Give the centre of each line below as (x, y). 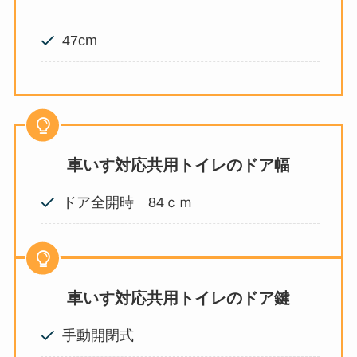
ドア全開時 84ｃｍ (128, 202)
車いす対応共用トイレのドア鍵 (178, 298)
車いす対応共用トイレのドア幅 (178, 165)
